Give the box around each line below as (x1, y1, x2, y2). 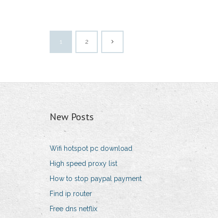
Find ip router (50, 190, 92, 198)
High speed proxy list (50, 160, 117, 168)
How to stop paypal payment (50, 175, 142, 183)
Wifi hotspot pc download (50, 145, 132, 153)
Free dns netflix (50, 205, 97, 213)
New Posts (50, 110, 94, 124)
